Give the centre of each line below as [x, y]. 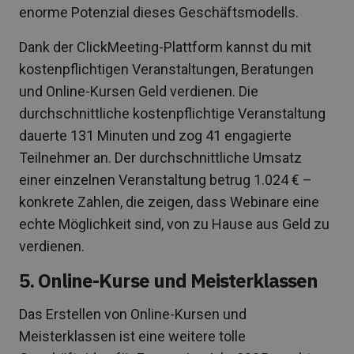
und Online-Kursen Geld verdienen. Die [139, 91]
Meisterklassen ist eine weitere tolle [132, 336]
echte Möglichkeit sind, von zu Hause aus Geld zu [174, 224]
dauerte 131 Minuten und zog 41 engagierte [155, 135]
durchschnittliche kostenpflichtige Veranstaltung [172, 113]
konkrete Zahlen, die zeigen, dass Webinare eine [169, 201]
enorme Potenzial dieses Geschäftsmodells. [159, 12]
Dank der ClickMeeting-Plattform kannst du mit [165, 47]
